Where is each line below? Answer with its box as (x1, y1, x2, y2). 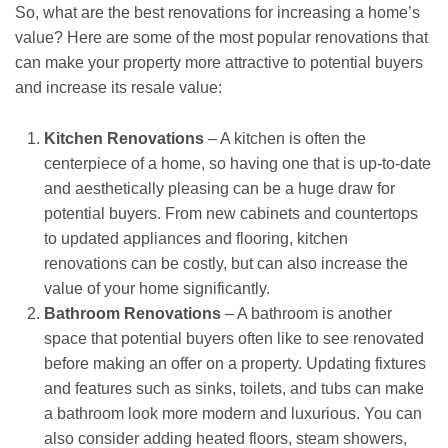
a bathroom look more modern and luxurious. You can (43, 404, 422, 422)
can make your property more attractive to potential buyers (15, 54, 423, 72)
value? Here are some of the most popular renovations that (15, 29, 428, 47)
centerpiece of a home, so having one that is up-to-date (43, 154, 431, 172)
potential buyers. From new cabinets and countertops (43, 204, 418, 222)
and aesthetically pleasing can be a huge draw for (43, 179, 395, 197)
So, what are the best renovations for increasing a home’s (15, 4, 420, 22)
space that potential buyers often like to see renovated (43, 329, 424, 347)
